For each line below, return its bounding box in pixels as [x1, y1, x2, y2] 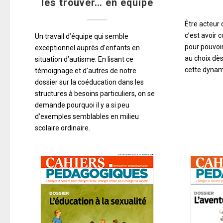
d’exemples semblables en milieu [35, 112, 139, 121]
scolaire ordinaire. [35, 124, 90, 132]
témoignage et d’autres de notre [35, 67, 136, 75]
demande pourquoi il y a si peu [35, 101, 129, 110]
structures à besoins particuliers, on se [35, 90, 155, 98]
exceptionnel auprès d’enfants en [35, 44, 140, 52]
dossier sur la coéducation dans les [35, 78, 144, 87]
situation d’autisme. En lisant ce [35, 55, 133, 64]
